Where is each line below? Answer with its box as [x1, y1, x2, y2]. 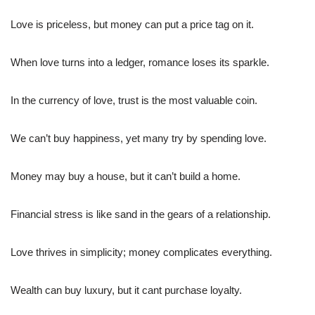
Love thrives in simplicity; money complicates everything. [11, 245, 272, 258]
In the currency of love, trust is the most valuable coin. [11, 94, 257, 106]
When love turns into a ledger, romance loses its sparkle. [11, 56, 269, 68]
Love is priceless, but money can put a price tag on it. [11, 18, 254, 30]
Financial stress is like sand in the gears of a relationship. [11, 207, 271, 220]
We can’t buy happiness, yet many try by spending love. [11, 131, 266, 144]
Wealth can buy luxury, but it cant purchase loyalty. [11, 283, 242, 296]
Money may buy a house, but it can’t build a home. [11, 169, 240, 182]
